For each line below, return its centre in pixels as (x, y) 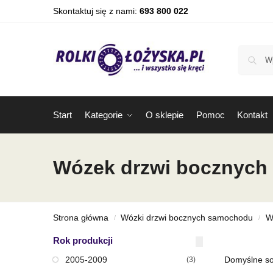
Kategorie (103, 115)
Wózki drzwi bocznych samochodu (187, 218)
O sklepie (165, 115)
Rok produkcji (83, 240)
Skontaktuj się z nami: (96, 11)
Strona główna (81, 218)
